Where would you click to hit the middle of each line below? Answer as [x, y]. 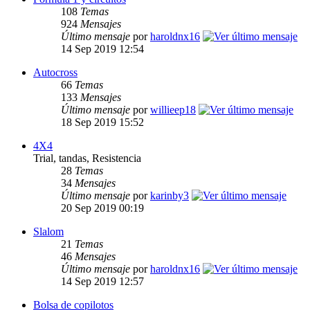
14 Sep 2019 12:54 [102, 49]
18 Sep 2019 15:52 [102, 122]
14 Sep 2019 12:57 [102, 282]
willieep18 [173, 110]
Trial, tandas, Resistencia [87, 158]
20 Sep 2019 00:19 [102, 208]
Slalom [48, 232]
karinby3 [170, 196]
